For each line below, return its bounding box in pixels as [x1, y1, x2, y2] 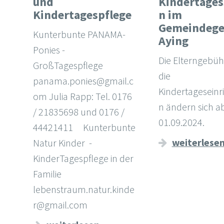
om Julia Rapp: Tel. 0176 [32, 90, 132, 103]
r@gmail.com [32, 198, 91, 211]
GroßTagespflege [32, 59, 103, 72]
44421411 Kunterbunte [32, 121, 135, 134]
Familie [32, 167, 61, 180]
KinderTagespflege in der [32, 152, 133, 165]
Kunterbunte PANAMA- [32, 28, 125, 41]
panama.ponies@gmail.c [32, 74, 133, 87]
